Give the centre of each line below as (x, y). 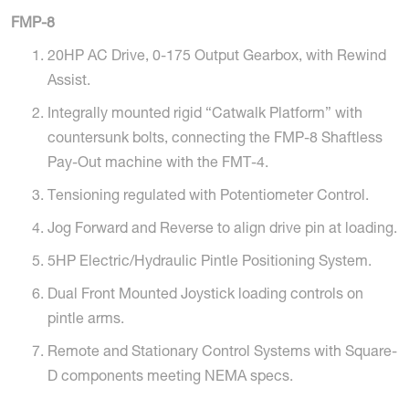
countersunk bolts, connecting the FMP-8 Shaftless (215, 140)
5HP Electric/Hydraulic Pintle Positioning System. (210, 263)
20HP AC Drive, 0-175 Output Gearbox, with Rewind (217, 58)
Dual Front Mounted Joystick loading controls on (205, 296)
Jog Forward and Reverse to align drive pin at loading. (222, 231)
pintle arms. (86, 321)
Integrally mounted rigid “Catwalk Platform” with (205, 115)
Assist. (71, 83)
